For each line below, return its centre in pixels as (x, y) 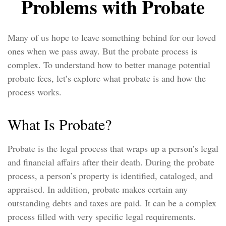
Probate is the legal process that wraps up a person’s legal (113, 148)
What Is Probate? (60, 124)
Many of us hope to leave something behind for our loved (112, 37)
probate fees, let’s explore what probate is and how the (107, 78)
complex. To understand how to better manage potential (109, 65)
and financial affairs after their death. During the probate (111, 162)
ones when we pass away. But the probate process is (102, 51)
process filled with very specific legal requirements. (102, 216)
